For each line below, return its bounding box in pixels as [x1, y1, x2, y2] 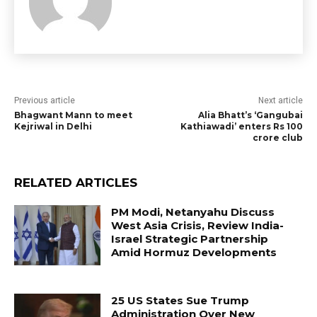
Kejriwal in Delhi [14, 120, 92, 132]
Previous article [14, 95, 75, 105]
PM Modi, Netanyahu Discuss [111, 204, 275, 219]
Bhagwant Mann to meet [14, 109, 132, 120]
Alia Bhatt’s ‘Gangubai [197, 109, 303, 120]
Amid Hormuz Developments [111, 245, 277, 259]
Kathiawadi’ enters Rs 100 [180, 120, 303, 132]
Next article [258, 95, 303, 105]
